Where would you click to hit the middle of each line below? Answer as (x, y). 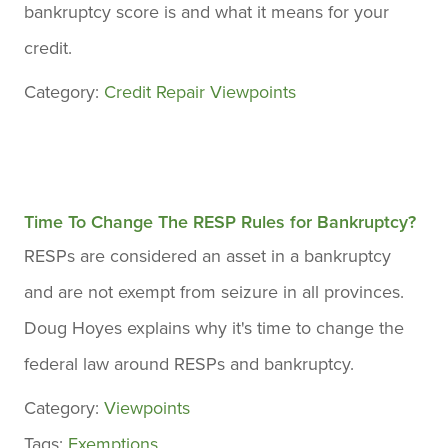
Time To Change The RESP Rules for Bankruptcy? (220, 222)
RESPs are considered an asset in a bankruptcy (207, 256)
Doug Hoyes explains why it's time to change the (214, 328)
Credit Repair (154, 92)
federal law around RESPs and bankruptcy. (189, 364)
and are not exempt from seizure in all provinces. (214, 292)
